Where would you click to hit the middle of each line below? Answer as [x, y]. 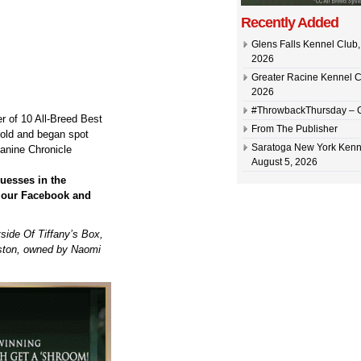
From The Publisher [295, 129]
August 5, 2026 [284, 162]
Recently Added [290, 23]
